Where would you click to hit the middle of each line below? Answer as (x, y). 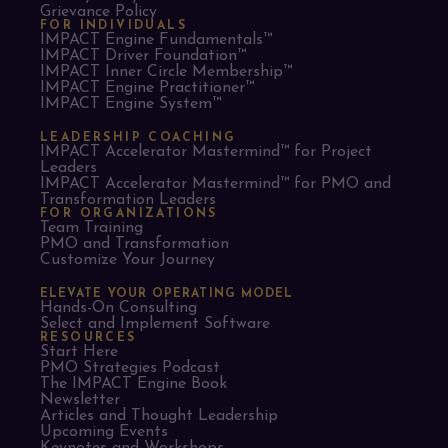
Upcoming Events (104, 431)
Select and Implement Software (155, 323)
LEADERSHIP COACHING (138, 137)
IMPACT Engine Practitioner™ (147, 87)
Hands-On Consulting (118, 307)
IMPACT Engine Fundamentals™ (156, 39)
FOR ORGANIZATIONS (129, 213)
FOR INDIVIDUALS (113, 25)
